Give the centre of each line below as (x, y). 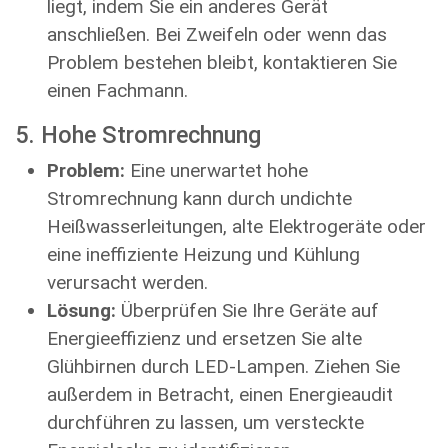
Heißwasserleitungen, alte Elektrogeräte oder (236, 226)
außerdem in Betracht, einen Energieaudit (220, 394)
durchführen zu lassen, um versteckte (205, 422)
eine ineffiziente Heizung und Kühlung (203, 254)
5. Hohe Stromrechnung (138, 135)
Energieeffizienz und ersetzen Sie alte (204, 338)
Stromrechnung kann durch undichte (199, 198)
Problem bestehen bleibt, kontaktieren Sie (222, 62)
